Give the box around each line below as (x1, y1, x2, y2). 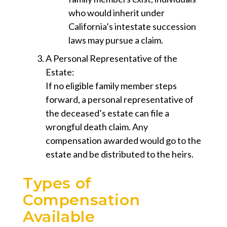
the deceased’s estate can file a (46, 107, 169, 119)
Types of (23, 174, 92, 193)
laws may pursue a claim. (68, 34, 163, 46)
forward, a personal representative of (46, 94, 194, 105)
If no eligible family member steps (46, 80, 177, 92)
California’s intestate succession (68, 21, 196, 32)
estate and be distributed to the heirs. (46, 148, 194, 160)
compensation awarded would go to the (46, 135, 201, 146)
